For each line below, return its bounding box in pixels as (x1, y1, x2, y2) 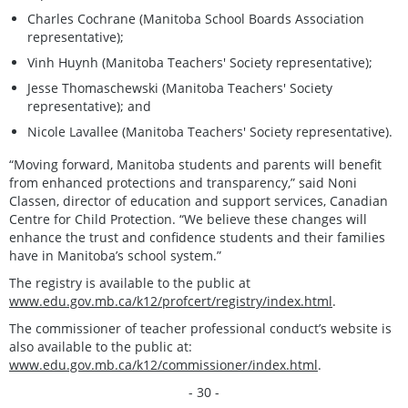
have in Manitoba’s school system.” (9, 246, 225, 264)
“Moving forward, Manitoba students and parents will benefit (9, 155, 382, 173)
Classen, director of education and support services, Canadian (9, 191, 388, 209)
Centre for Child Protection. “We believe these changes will (9, 209, 367, 228)
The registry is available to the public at (9, 273, 250, 291)
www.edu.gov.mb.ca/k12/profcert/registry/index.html (9, 291, 332, 310)
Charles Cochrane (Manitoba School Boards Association (27, 9, 364, 27)
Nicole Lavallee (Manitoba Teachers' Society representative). (27, 122, 393, 140)
